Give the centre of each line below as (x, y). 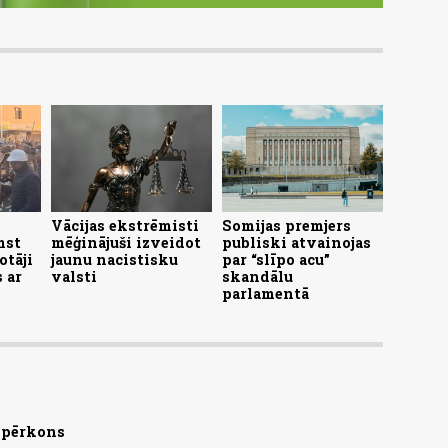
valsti (74, 277)
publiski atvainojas (296, 243)
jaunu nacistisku (114, 260)
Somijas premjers (286, 226)
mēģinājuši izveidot (126, 243)
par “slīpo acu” (276, 260)
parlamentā (265, 294)
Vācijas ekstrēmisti (125, 226)
